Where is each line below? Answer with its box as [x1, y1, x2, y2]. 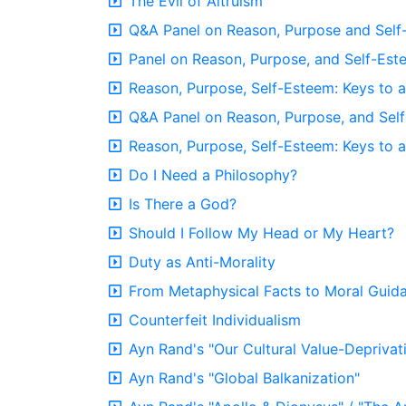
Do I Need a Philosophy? [129, 166, 297, 184]
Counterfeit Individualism [129, 311, 301, 329]
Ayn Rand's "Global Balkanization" [129, 369, 360, 387]
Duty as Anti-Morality [129, 253, 275, 271]
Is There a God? [129, 195, 237, 213]
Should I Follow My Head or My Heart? [129, 224, 394, 242]
